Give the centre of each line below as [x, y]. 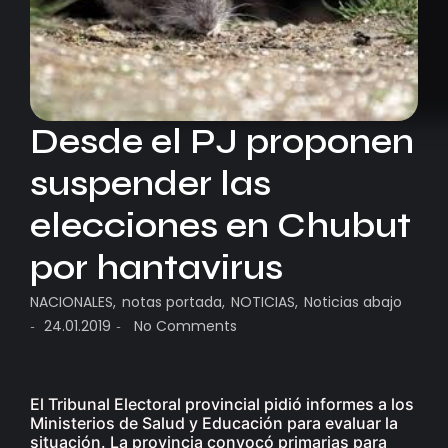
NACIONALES [71, 302]
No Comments [183, 326]
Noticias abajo [353, 302]
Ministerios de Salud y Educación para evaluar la [214, 423]
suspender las [150, 184]
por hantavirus [156, 268]
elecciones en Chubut [220, 226]
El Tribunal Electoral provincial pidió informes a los [222, 404]
